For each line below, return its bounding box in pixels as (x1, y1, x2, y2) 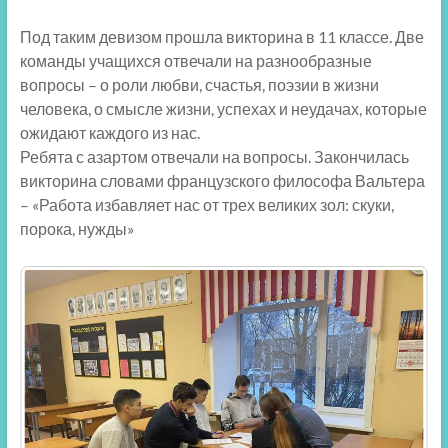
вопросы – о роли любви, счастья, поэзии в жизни (19, 75, 379, 95)
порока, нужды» (19, 219, 134, 239)
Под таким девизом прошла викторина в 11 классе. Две (19, 27, 424, 47)
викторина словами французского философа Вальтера (19, 171, 425, 191)
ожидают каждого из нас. (19, 123, 200, 143)
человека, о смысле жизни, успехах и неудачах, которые (19, 99, 427, 119)
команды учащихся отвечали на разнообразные (19, 51, 372, 71)
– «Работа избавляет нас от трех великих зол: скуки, (19, 195, 394, 215)
